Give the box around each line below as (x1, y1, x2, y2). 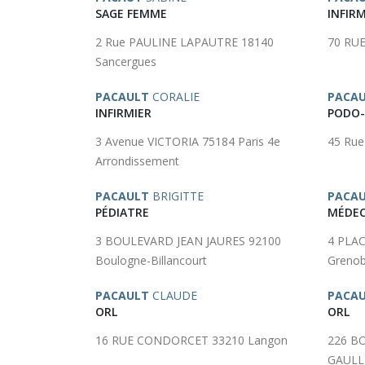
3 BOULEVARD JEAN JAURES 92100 (95, 233, 281, 248)
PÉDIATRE (95, 204, 149, 220)
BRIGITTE (149, 188, 204, 204)
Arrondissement (95, 153, 179, 169)
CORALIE (149, 89, 200, 104)
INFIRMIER (95, 105, 152, 121)
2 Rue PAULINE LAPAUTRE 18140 (95, 34, 274, 50)
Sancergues (95, 54, 156, 69)
